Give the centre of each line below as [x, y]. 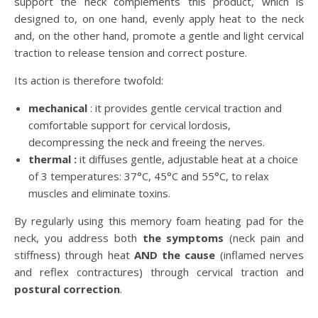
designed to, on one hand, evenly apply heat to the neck [159, 18]
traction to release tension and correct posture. [131, 52]
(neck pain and [264, 237]
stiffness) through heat [74, 254]
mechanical [58, 108]
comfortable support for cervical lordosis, [130, 125]
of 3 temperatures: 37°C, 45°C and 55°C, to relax [149, 176]
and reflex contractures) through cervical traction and [159, 272]
